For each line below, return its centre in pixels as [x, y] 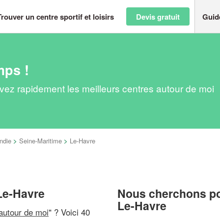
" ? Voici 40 [69, 212]
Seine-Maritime [41, 141]
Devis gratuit [158, 16]
